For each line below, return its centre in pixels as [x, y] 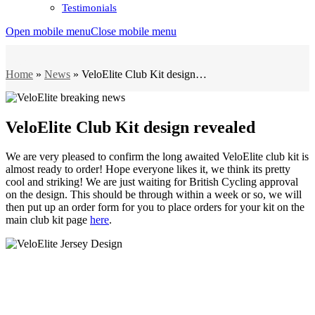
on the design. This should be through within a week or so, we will [154, 195]
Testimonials [89, 7]
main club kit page [48, 220]
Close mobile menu [134, 31]
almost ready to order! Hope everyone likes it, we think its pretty [148, 169]
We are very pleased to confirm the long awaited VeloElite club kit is [157, 157]
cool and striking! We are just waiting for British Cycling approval [152, 182]
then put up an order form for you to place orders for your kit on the [155, 207]
